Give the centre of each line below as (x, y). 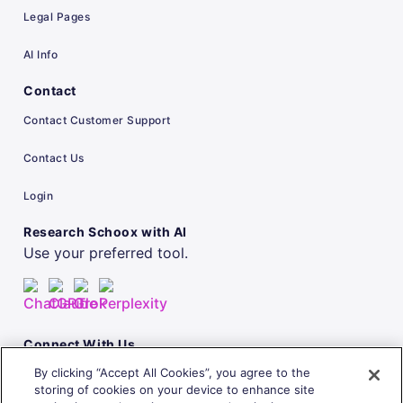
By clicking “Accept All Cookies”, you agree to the (173, 372)
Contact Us (54, 157)
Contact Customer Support (97, 120)
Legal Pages (57, 16)
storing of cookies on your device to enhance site (175, 390)
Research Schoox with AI (105, 231)
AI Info (41, 54)
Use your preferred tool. (106, 252)
